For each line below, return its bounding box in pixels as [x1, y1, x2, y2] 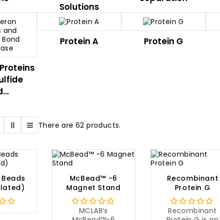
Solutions [59, 1, 99, 13]
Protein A [60, 35, 98, 47]
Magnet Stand [66, 183, 121, 193]
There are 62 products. [38, 120, 121, 130]
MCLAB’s [79, 206, 108, 216]
